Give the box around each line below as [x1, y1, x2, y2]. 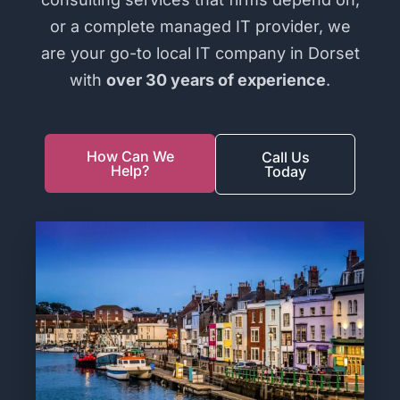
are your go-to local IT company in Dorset [40, 44, 360, 62]
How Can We [86, 147, 174, 165]
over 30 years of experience [106, 71, 326, 89]
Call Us [261, 148, 310, 166]
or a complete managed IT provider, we [49, 17, 351, 36]
